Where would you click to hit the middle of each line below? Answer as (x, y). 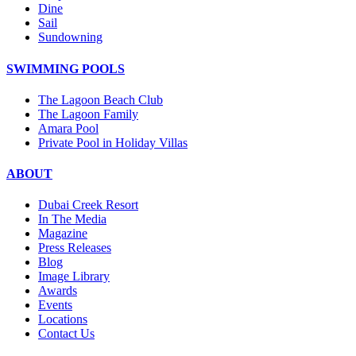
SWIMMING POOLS (66, 68)
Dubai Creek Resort (88, 205)
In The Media (72, 219)
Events (55, 305)
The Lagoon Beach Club (101, 99)
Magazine (63, 234)
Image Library (74, 277)
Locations (63, 319)
